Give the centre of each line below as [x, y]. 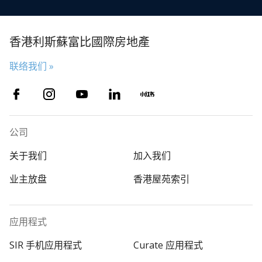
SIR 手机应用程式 [46, 245]
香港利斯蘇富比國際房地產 [80, 42]
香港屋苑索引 [161, 179]
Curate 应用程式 [168, 245]
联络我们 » [32, 66]
